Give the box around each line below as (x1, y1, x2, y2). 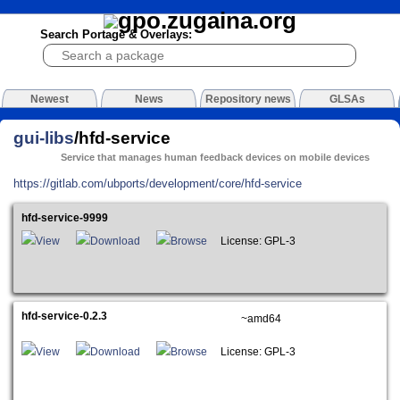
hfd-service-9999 (21, 212, 109, 224)
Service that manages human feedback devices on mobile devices (61, 152, 371, 163)
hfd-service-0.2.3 (21, 310, 108, 321)
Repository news (204, 93, 291, 106)
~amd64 (240, 313, 281, 325)
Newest (30, 93, 69, 106)
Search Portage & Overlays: (39, 28, 192, 42)
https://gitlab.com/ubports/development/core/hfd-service (13, 176, 302, 190)
